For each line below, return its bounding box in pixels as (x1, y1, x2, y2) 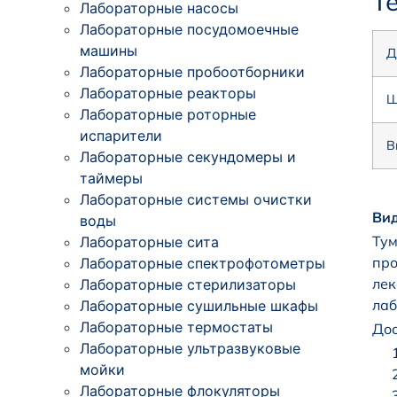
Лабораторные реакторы (80, 83, 256, 102)
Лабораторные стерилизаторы (80, 275, 296, 293)
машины (80, 41, 137, 59)
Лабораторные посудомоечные (80, 19, 299, 38)
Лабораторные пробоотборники (80, 62, 305, 81)
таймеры (80, 168, 143, 187)
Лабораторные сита (80, 232, 219, 251)
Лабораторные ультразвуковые (80, 339, 300, 357)
